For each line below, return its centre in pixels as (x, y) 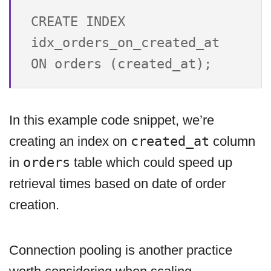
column (232, 142)
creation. (34, 205)
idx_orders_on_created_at (125, 42)
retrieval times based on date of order (117, 184)
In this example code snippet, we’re (112, 120)
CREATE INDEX (78, 21)
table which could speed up (151, 163)
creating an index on (70, 142)
